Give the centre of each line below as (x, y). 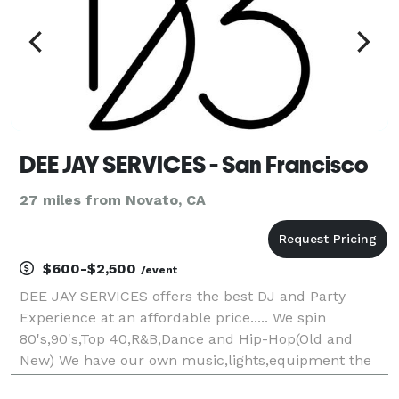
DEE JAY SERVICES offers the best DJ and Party (183, 296)
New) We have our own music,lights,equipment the (195, 360)
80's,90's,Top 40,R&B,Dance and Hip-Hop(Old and (186, 338)
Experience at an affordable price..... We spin (173, 317)
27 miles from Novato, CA (113, 199)
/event (159, 269)
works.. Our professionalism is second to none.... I (189, 381)
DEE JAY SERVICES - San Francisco (194, 164)
